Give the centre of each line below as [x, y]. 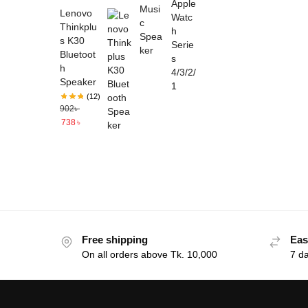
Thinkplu [78, 26]
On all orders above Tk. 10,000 [150, 255]
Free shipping [115, 239]
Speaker [78, 81]
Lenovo [76, 13]
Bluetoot [78, 54]
